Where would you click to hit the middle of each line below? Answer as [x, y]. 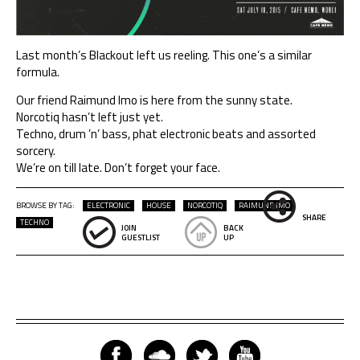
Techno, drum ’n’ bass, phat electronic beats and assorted [166, 134]
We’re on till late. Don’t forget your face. [118, 168]
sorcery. [36, 151]
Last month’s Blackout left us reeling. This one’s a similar [164, 55]
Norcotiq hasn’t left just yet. [90, 117]
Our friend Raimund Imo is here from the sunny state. [154, 100]
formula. [38, 72]
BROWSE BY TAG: [45, 205]
